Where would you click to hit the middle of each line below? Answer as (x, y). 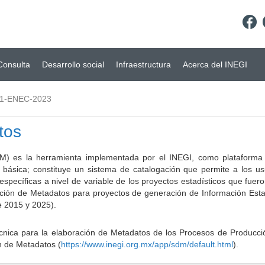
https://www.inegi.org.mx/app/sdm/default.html (147, 244)
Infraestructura (143, 64)
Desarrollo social (73, 64)
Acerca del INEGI (215, 64)
